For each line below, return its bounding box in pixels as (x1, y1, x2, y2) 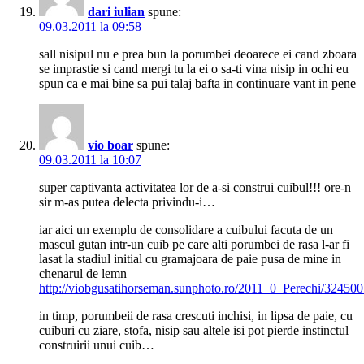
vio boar (88, 138, 133, 153)
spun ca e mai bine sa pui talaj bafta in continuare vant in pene (39, 76, 356, 91)
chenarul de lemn (39, 266, 127, 281)
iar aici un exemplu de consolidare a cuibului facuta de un (39, 223, 333, 237)
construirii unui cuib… (39, 338, 154, 353)
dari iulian (88, 5, 145, 19)
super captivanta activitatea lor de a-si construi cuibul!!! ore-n (39, 180, 351, 195)
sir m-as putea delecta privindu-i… (39, 195, 215, 210)
